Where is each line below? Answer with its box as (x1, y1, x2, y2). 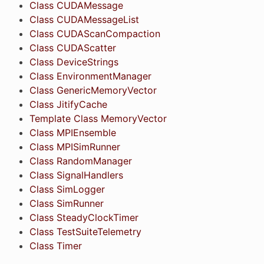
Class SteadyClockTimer (29, 211, 138, 223)
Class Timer (29, 239, 82, 252)
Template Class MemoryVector (29, 112, 167, 124)
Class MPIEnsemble (29, 126, 116, 138)
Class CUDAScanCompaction (29, 27, 160, 39)
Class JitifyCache (29, 98, 107, 110)
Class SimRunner (29, 197, 104, 209)
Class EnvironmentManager (29, 70, 151, 82)
